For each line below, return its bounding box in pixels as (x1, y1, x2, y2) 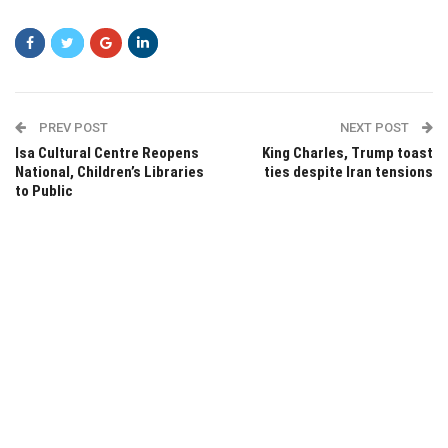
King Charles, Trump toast (262, 143, 433, 162)
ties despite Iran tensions (264, 162, 433, 181)
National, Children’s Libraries (15, 162, 204, 181)
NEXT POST (340, 119, 412, 135)
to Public (15, 181, 73, 200)
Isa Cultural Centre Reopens (15, 143, 199, 162)
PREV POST (36, 119, 108, 135)
